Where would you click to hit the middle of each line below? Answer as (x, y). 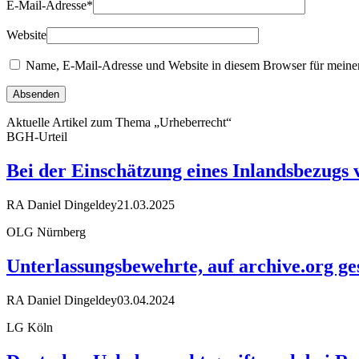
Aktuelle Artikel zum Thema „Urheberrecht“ (119, 123)
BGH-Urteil (37, 137)
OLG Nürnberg (46, 232)
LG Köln (30, 327)
